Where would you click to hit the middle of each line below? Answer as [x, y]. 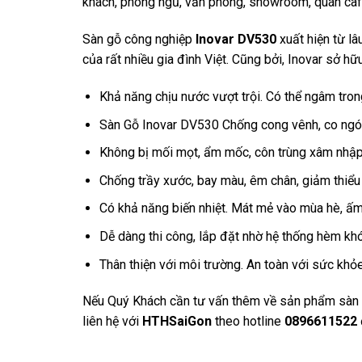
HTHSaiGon [177, 322]
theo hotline [248, 322]
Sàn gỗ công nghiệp [139, 40]
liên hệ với [112, 322]
